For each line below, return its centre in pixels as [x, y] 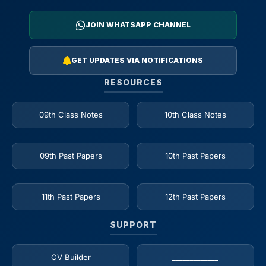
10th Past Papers [195, 156]
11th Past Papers [71, 197]
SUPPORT [133, 225]
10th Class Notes [195, 115]
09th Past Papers [71, 156]
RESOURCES [133, 82]
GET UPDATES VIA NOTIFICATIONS [137, 60]
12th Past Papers [195, 197]
